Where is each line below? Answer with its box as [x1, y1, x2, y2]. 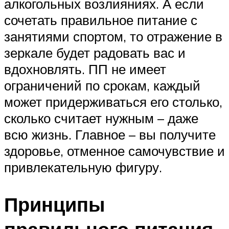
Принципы [4, 191, 105, 217]
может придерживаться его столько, [4, 93, 222, 110]
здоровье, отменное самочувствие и [4, 142, 225, 159]
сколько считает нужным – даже [4, 109, 198, 126]
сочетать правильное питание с [4, 11, 197, 28]
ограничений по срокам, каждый [4, 77, 200, 94]
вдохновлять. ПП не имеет [4, 60, 166, 77]
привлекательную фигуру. [4, 158, 162, 175]
